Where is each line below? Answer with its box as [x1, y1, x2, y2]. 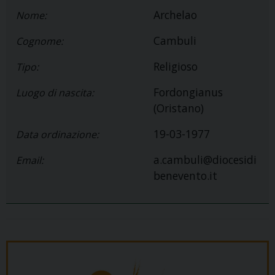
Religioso [153, 59, 198, 74]
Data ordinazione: [16, 128, 99, 142]
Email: [16, 153, 44, 168]
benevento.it [153, 168, 217, 184]
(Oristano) [153, 101, 204, 116]
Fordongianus [153, 85, 223, 100]
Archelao [153, 7, 197, 23]
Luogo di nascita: [16, 86, 94, 100]
